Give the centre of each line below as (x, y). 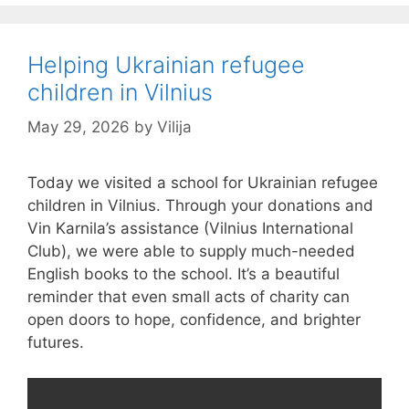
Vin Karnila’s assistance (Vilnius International (190, 229)
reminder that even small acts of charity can (189, 297)
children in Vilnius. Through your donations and (200, 206)
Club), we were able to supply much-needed (191, 252)
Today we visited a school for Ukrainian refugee (203, 183)
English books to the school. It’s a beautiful (184, 274)
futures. (56, 343)
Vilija (174, 127)
